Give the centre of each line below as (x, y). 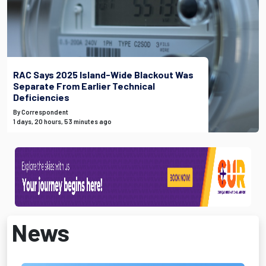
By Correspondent (41, 112)
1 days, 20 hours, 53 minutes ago (62, 121)
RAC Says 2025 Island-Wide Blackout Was (103, 75)
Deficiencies (41, 97)
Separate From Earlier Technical (84, 86)
